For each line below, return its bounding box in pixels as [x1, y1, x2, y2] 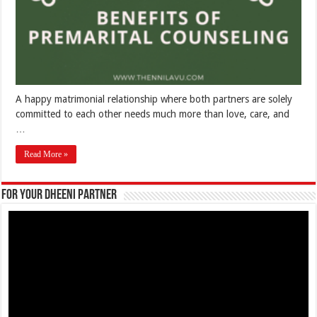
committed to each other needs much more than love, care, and [16, 108, 290, 120]
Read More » [24, 149, 69, 160]
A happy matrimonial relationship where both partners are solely [16, 93, 293, 105]
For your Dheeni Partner [1, 188, 117, 203]
